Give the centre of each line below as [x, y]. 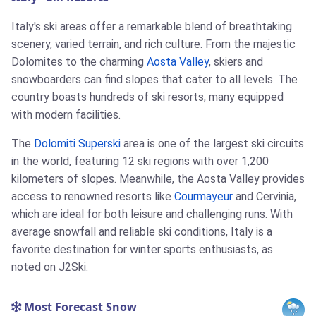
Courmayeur [203, 197]
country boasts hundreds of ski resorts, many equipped [147, 97]
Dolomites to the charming [79, 62]
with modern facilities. [66, 115]
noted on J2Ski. [50, 267]
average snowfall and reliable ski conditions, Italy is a [142, 232]
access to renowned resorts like [93, 197]
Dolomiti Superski [77, 144]
